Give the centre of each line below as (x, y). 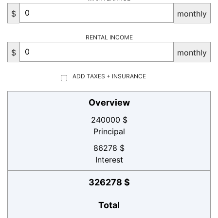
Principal (109, 131)
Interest (109, 159)
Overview (109, 102)
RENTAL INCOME (109, 37)
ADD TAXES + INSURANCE (109, 76)
